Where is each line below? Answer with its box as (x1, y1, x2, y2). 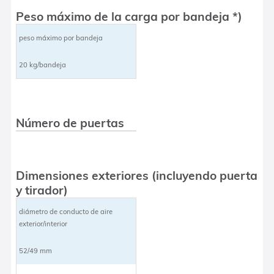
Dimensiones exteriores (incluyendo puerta (16, 168, 258, 183)
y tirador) (16, 182, 68, 198)
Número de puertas (16, 115, 125, 130)
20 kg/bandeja (19, 60, 67, 69)
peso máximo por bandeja (19, 33, 103, 42)
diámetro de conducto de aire (19, 207, 113, 216)
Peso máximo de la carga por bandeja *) (16, 9, 243, 24)
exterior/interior (19, 219, 68, 228)
